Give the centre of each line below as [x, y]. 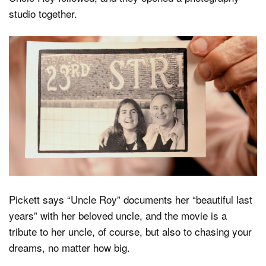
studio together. [43, 13]
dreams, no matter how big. [69, 247]
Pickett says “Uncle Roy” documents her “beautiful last [131, 199]
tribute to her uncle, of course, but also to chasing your [130, 231]
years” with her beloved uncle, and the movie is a [118, 215]
